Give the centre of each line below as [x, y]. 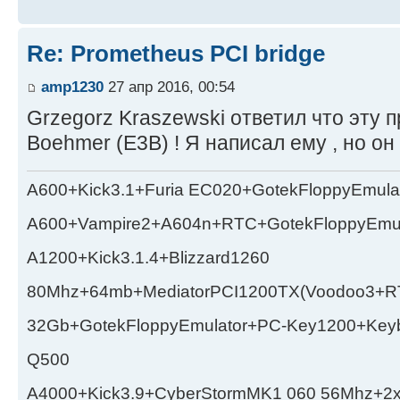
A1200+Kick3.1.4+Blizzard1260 [148, 257]
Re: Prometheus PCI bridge [176, 53]
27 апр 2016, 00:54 [169, 87]
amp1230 [72, 87]
